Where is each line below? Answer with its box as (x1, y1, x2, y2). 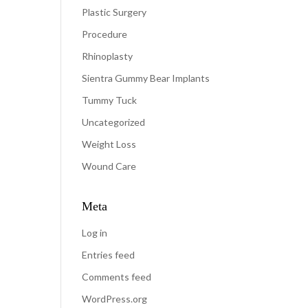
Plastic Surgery (82, 6, 147, 18)
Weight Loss (82, 138, 137, 150)
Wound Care (82, 160, 137, 172)
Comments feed (82, 271, 152, 283)
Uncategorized (82, 116, 146, 128)
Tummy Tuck (82, 94, 137, 106)
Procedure (82, 28, 128, 40)
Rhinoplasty (82, 50, 133, 62)
